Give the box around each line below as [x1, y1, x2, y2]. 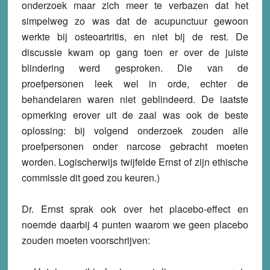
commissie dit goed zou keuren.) [21, 171, 160, 185]
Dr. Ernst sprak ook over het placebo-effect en [21, 202, 249, 216]
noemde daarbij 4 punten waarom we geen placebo [21, 218, 249, 232]
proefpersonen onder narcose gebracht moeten [21, 139, 249, 154]
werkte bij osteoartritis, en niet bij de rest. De [21, 30, 249, 44]
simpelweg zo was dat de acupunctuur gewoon [21, 14, 249, 28]
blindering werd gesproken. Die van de [21, 61, 249, 75]
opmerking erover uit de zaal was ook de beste [21, 108, 249, 122]
